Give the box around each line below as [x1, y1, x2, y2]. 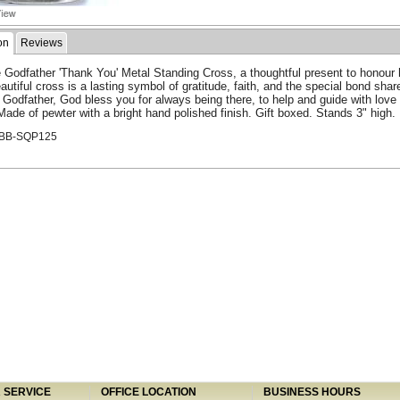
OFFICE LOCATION [96, 386, 196, 398]
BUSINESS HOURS [258, 386, 361, 398]
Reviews [20, 37, 62, 50]
